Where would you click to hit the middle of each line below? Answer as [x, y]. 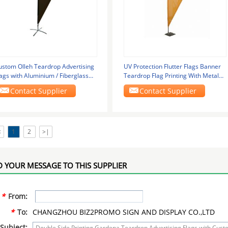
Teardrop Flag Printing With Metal [171, 76]
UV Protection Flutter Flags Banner [172, 66]
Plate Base [138, 85]
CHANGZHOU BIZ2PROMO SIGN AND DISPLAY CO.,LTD [123, 212]
